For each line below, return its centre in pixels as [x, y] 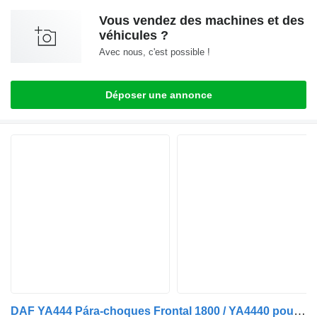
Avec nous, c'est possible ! [155, 52]
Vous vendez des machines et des [202, 21]
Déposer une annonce [158, 95]
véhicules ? [134, 36]
